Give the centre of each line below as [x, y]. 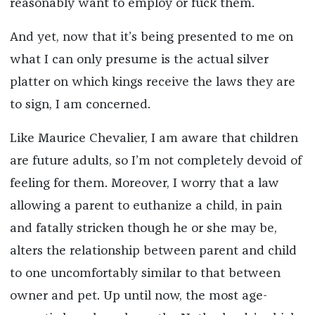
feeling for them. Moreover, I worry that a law [144, 184]
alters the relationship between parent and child [153, 251]
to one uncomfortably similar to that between [145, 274]
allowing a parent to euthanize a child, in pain [146, 206]
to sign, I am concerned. [80, 105]
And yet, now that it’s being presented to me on [151, 38]
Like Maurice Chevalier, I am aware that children [154, 139]
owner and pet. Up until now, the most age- [138, 296]
